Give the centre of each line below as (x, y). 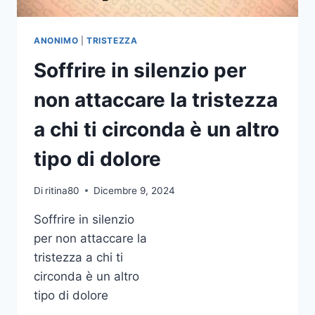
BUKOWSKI (126, 24)
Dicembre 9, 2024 (135, 190)
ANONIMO (56, 41)
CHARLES (122, 9)
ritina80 (63, 190)
